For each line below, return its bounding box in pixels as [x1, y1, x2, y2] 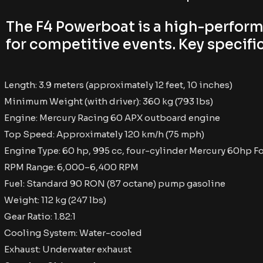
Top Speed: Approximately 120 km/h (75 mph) [4, 129, 204, 140]
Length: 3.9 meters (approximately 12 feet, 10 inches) [4, 79, 232, 90]
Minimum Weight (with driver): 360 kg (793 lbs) [4, 96, 213, 107]
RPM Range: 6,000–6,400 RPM [4, 161, 139, 173]
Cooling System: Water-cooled [4, 227, 142, 238]
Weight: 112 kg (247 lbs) [4, 194, 106, 205]
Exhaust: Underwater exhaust [4, 244, 131, 255]
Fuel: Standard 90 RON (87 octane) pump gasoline [4, 178, 225, 189]
